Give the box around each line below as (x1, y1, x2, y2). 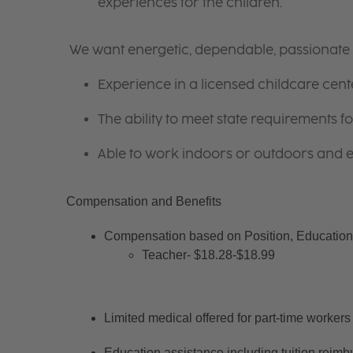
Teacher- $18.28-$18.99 (141, 247, 275, 262)
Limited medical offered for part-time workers (103, 310, 351, 325)
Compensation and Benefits (65, 194, 221, 208)
